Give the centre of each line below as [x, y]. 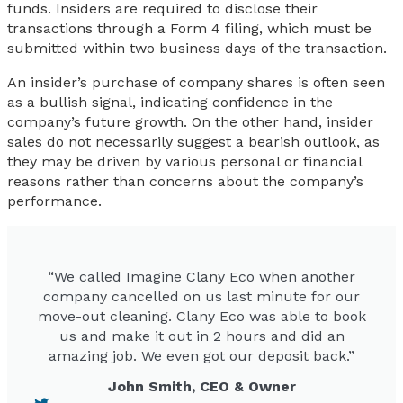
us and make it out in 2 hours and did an [201, 336]
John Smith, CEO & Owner [201, 386]
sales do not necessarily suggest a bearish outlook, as [193, 142]
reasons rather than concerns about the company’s [185, 181]
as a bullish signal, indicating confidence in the [170, 102]
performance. [54, 201]
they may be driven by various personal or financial [184, 161]
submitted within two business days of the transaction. [197, 48]
